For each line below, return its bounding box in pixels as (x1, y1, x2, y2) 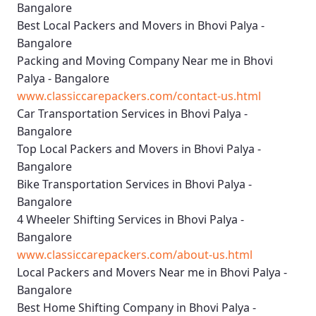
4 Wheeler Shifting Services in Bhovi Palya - (17, 212, 244, 228)
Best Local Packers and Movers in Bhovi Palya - (17, 18, 265, 34)
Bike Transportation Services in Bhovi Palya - (17, 176, 252, 193)
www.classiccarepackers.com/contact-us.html (17, 88, 261, 104)
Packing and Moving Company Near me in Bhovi (17, 53, 273, 69)
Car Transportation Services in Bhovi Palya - (17, 106, 248, 122)
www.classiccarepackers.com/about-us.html (17, 247, 253, 263)
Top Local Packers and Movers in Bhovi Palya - (17, 141, 261, 157)
